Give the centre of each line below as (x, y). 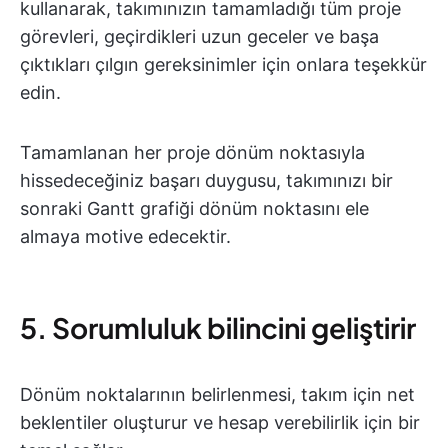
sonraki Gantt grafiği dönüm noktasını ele (194, 208)
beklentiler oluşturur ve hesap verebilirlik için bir (220, 422)
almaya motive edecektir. (125, 236)
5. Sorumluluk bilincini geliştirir (218, 327)
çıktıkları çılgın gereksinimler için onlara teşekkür (223, 64)
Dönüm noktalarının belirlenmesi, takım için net (217, 394)
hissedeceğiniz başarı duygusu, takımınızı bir (206, 180)
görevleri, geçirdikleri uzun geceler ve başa (199, 36)
